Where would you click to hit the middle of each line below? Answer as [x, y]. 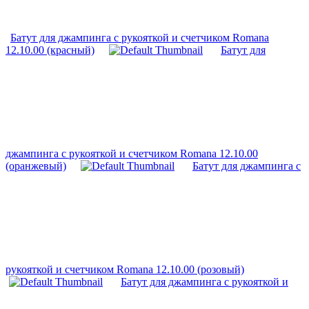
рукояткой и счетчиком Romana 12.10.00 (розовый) [125, 270]
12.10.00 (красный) [50, 50]
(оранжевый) [36, 166]
